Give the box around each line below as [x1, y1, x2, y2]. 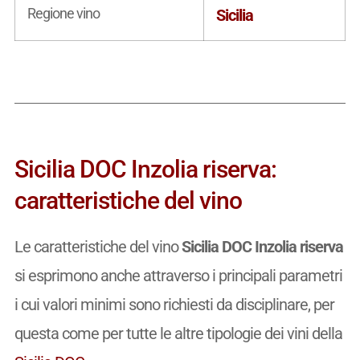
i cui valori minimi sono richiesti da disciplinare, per [14, 294, 334, 314]
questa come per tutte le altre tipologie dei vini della [14, 323, 342, 343]
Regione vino [27, 4, 100, 22]
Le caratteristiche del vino [14, 236, 182, 256]
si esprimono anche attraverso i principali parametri [14, 265, 342, 285]
